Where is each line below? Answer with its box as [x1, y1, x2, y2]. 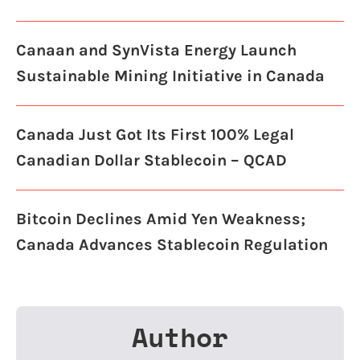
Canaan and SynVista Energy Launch [16, 41, 297, 60]
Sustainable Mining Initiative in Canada [16, 67, 325, 86]
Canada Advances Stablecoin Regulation [16, 235, 328, 255]
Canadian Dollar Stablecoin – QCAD [16, 151, 287, 170]
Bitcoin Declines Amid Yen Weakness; [16, 210, 305, 229]
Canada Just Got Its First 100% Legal [16, 125, 294, 145]
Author [132, 317, 228, 358]
